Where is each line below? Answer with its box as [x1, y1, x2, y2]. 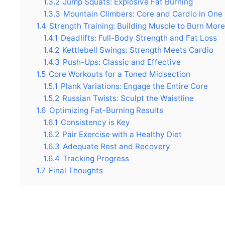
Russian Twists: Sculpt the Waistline [62, 93, 194, 103]
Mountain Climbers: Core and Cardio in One [63, 9, 222, 19]
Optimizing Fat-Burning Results [49, 105, 163, 116]
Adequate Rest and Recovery [63, 142, 170, 152]
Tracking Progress [63, 154, 129, 164]
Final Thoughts [49, 166, 103, 176]
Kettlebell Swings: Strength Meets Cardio [62, 45, 213, 55]
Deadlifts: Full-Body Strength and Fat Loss [61, 33, 217, 43]
